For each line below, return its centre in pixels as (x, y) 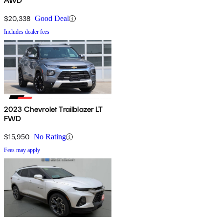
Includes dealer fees (27, 32)
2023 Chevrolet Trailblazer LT (54, 109)
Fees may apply (22, 150)
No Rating (50, 137)
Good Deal (52, 19)
